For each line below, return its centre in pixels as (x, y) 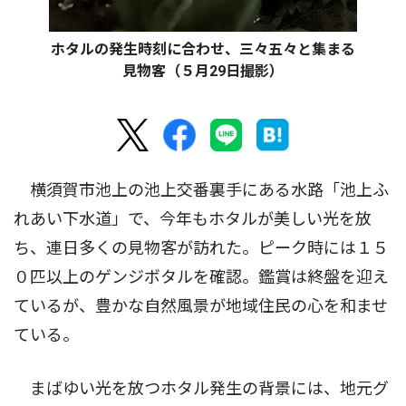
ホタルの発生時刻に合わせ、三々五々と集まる (203, 50)
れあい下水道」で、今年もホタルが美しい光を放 (193, 219)
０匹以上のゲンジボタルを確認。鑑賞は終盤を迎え (201, 277)
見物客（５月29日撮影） (203, 72)
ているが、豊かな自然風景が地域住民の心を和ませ (201, 306)
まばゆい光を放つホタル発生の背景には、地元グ (201, 389)
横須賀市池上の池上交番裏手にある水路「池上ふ (201, 190)
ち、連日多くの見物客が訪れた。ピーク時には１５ (201, 248)
